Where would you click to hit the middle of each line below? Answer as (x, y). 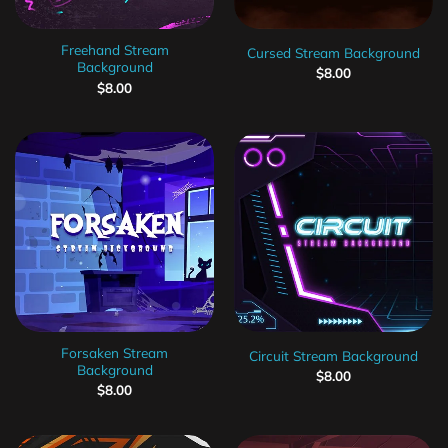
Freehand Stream (114, 50)
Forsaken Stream (114, 353)
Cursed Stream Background (333, 53)
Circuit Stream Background (333, 355)
